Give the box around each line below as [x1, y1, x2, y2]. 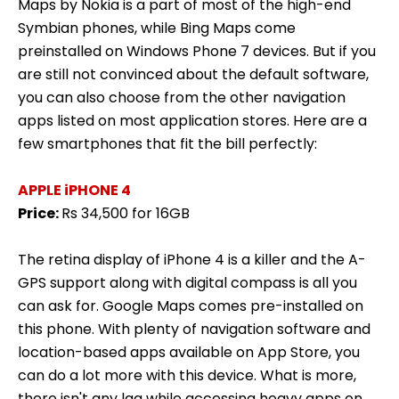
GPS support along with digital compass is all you [18, 272, 357, 293]
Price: [18, 202, 61, 224]
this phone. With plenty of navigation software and [18, 318, 370, 339]
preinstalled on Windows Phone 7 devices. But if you [18, 40, 376, 61]
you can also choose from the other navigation [18, 86, 346, 108]
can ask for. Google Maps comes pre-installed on [18, 295, 363, 316]
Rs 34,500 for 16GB [61, 202, 190, 224]
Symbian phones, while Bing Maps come [18, 17, 296, 38]
